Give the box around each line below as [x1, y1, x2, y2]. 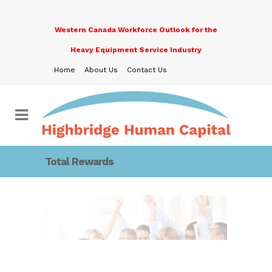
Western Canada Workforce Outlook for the [55, 25, 217, 34]
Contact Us [127, 66, 167, 74]
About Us [84, 66, 118, 74]
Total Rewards [45, 155, 114, 168]
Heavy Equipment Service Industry [70, 46, 202, 54]
